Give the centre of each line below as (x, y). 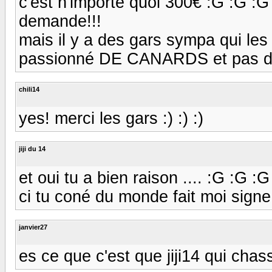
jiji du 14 (32, 148)
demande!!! (60, 21)
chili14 (29, 89)
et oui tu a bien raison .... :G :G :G (144, 178)
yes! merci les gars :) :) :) (111, 118)
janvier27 (33, 227)
